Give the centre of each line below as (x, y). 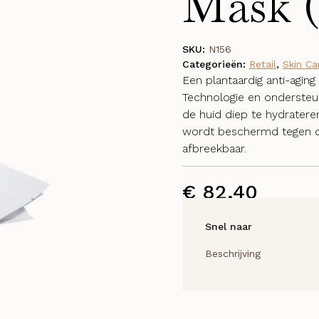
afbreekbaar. (214, 148)
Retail (263, 64)
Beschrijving (233, 253)
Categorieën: (216, 64)
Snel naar (229, 226)
